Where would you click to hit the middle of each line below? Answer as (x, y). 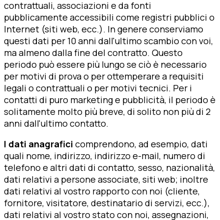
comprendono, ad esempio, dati (141, 144)
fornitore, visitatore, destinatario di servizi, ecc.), (107, 203)
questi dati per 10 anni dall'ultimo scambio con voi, (109, 41)
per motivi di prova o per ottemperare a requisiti (104, 76)
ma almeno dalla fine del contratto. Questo (93, 52)
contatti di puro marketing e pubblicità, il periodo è (110, 99)
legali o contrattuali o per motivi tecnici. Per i (98, 88)
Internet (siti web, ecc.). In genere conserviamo (104, 29)
